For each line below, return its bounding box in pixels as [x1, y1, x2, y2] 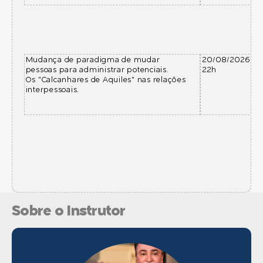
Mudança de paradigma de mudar [25, 56, 160, 65]
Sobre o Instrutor [12, 204, 126, 220]
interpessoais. [25, 86, 80, 95]
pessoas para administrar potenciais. [25, 66, 169, 75]
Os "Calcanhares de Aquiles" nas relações [25, 76, 186, 85]
